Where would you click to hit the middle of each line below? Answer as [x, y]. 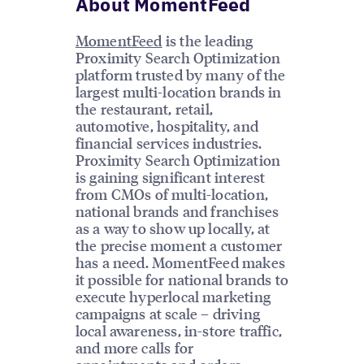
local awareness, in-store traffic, [178, 330]
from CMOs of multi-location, [171, 193]
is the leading [208, 40]
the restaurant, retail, [144, 108]
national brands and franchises [177, 210]
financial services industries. [169, 142]
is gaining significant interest [170, 176]
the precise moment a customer [179, 245]
